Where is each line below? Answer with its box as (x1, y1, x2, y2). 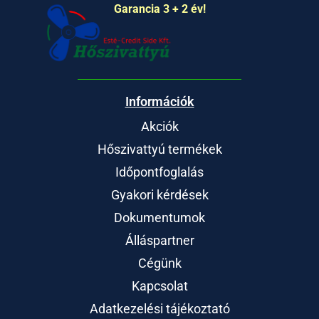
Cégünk (137, 255, 182, 271)
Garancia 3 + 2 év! (113, 2, 206, 16)
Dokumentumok (114, 209, 205, 225)
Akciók (140, 118, 179, 134)
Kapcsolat (131, 278, 188, 293)
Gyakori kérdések (110, 187, 209, 202)
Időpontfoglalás (115, 164, 204, 179)
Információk (125, 93, 194, 109)
